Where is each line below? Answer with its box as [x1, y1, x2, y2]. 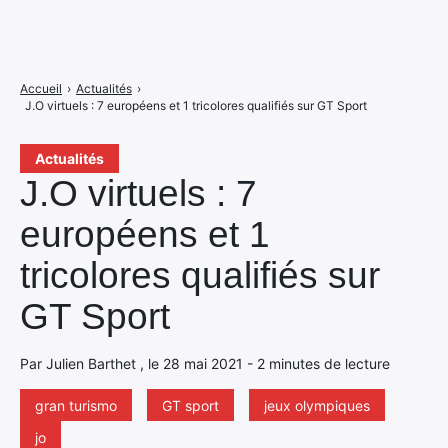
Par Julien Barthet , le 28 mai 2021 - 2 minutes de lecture [20, 355, 390, 372]
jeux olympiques [264, 397, 370, 414]
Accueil [20, 81, 62, 96]
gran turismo [35, 397, 117, 414]
